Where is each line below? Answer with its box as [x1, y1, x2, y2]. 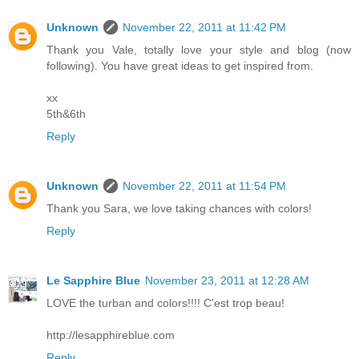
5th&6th [46, 107, 86, 121]
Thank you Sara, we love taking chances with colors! [46, 202, 312, 216]
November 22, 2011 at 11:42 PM [123, 21, 286, 34]
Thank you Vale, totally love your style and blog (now [46, 43, 351, 57]
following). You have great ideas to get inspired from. [46, 59, 313, 73]
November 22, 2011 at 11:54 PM [123, 179, 286, 193]
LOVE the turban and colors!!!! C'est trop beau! [46, 296, 284, 310]
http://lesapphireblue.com [46, 329, 175, 342]
